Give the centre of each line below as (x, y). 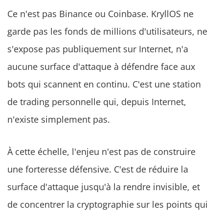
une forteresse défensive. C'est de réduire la (98, 169)
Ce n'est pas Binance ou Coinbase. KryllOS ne (100, 14)
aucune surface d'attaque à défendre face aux (101, 67)
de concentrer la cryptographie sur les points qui (108, 205)
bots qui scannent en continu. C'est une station (104, 84)
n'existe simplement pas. (59, 120)
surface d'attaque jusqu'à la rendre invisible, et (104, 187)
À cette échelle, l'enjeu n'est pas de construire (101, 152)
